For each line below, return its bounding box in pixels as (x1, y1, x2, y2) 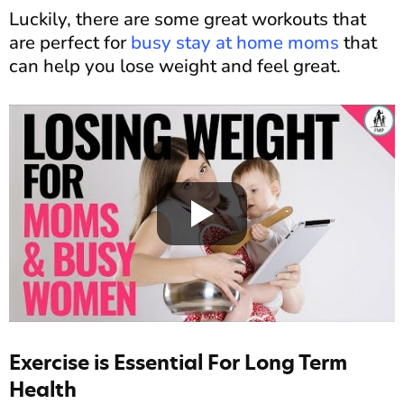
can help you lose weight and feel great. (9, 52, 341, 78)
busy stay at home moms (131, 29, 339, 55)
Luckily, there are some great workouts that (9, 5, 366, 32)
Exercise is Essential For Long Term (9, 348, 347, 376)
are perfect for (9, 29, 131, 55)
